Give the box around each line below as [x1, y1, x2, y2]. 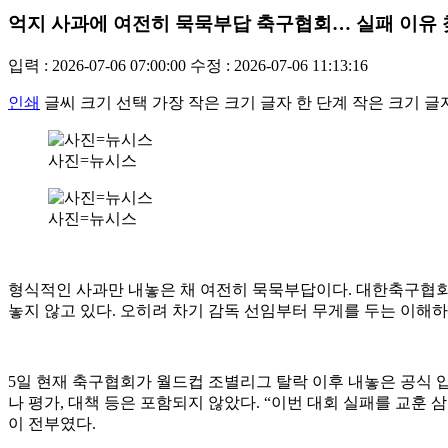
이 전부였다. [8, 414, 96, 432]
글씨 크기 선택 [44, 93, 148, 111]
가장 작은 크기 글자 [152, 93, 292, 111]
